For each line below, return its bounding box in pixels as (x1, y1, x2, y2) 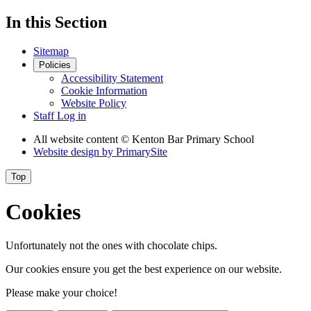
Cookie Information (61, 85, 147, 97)
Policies (39, 60, 71, 71)
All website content (33, 133, 121, 146)
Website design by (33, 146, 116, 158)
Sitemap (33, 45, 69, 58)
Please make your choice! (6, 287, 117, 299)
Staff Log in (33, 110, 86, 122)
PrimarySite (116, 146, 167, 158)
